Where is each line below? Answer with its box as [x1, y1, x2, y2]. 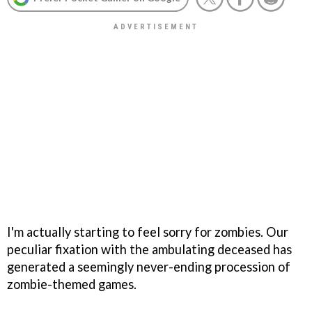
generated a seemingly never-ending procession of [7, 258, 290, 274]
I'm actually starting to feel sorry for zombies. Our [7, 224, 288, 240]
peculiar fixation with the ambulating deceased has [7, 241, 292, 257]
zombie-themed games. [7, 276, 136, 292]
